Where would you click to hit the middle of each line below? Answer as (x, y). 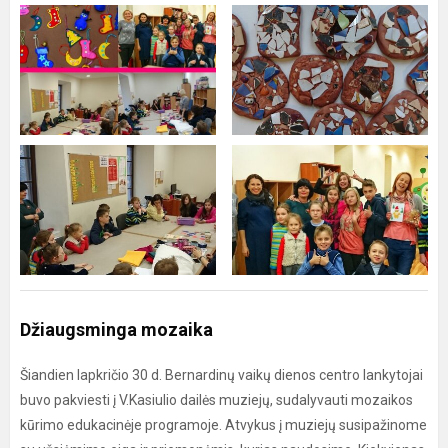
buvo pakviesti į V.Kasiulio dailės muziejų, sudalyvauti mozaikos (216, 400)
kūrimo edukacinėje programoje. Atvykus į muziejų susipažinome (223, 425)
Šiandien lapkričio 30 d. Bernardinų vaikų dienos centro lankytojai (221, 375)
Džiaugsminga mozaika (116, 329)
